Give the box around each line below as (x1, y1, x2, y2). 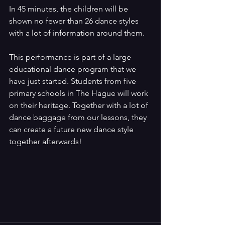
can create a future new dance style (9, 125, 136, 134)
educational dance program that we (9, 64, 138, 74)
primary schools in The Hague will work (9, 88, 150, 98)
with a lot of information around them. (9, 28, 145, 38)
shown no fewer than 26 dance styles (9, 16, 141, 26)
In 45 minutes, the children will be (9, 4, 130, 14)
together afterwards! (9, 137, 82, 146)
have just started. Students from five (9, 76, 138, 86)
